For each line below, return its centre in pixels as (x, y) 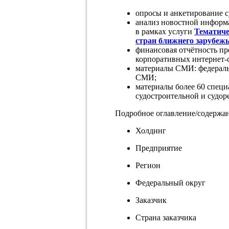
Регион (148, 165)
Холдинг (151, 130)
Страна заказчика (166, 217)
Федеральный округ (170, 182)
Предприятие (159, 148)
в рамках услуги (165, 31)
